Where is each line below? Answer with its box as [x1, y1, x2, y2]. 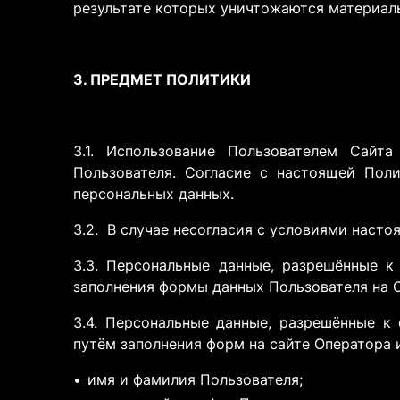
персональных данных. [73, 185, 234, 203]
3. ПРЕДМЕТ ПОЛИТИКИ [73, 71, 251, 88]
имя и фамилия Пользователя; [87, 371, 303, 388]
